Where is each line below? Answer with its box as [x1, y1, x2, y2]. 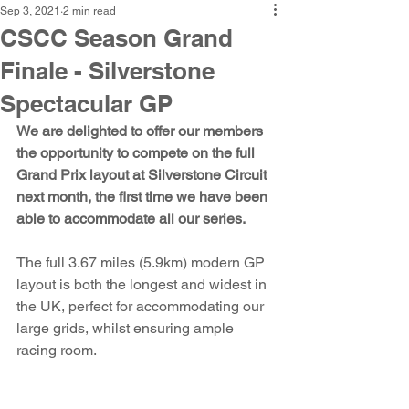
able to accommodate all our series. [16, 210, 248, 227]
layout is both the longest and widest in [16, 276, 270, 293]
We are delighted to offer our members [16, 122, 267, 140]
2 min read [63, 5, 116, 17]
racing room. [16, 341, 100, 359]
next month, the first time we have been [16, 188, 271, 205]
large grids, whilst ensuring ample [16, 320, 237, 337]
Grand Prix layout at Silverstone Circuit [16, 166, 270, 184]
